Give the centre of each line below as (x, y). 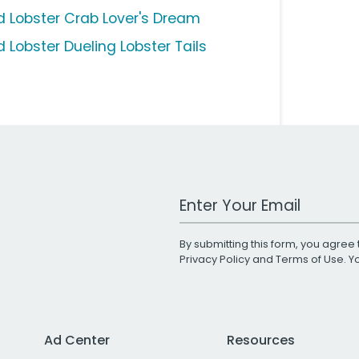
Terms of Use (310, 260)
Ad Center (77, 341)
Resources (260, 341)
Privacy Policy (215, 260)
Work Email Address (241, 198)
